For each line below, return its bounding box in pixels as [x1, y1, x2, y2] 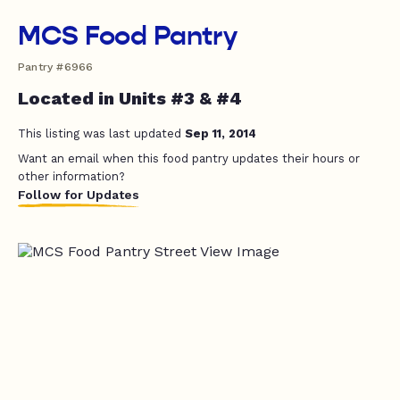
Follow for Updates [18, 187, 139, 202]
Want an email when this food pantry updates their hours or [18, 152, 360, 165]
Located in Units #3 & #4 [18, 87, 242, 109]
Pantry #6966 [18, 61, 94, 73]
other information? [18, 170, 125, 183]
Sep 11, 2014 [185, 127, 256, 140]
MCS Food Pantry [18, 20, 237, 52]
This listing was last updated [18, 127, 185, 140]
